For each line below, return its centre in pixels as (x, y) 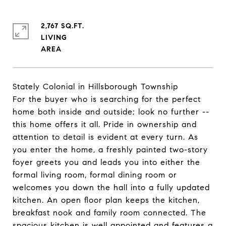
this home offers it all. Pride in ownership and (105, 124)
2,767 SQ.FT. (63, 26)
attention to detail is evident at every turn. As (105, 137)
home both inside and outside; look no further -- (111, 112)
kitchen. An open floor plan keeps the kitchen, (106, 200)
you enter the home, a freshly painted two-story (110, 150)
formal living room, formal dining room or (95, 175)
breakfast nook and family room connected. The (109, 213)
